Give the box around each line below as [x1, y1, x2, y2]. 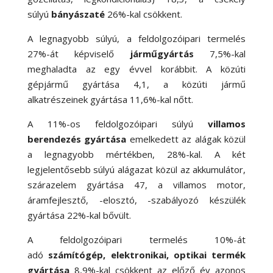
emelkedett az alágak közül [129, 133, 246, 145]
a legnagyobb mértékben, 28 [27, 148, 179, 160]
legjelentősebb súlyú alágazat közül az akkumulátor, [27, 163, 246, 175]
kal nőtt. [160, 93, 193, 105]
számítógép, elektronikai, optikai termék [48, 249, 246, 261]
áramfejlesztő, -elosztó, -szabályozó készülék [27, 194, 246, 206]
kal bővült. [89, 209, 131, 221]
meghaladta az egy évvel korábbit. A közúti [27, 63, 246, 75]
